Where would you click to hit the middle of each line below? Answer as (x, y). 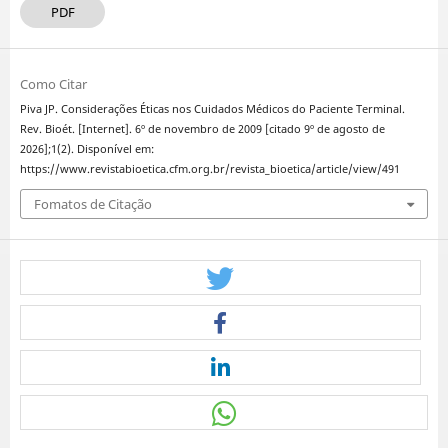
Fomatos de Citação (93, 204)
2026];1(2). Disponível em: (87, 148)
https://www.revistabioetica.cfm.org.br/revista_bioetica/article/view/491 (210, 168)
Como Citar (54, 83)
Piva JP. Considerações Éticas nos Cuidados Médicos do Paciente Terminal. (213, 108)
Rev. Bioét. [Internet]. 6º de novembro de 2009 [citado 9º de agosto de (203, 128)
